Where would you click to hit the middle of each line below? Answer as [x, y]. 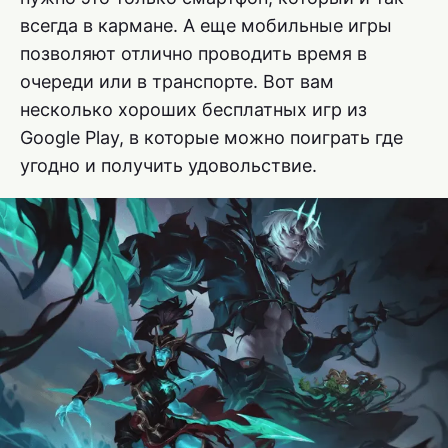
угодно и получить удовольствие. [168, 165]
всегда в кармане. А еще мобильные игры [206, 25]
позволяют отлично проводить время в [193, 53]
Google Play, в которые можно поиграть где [211, 137]
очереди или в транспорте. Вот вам [177, 81]
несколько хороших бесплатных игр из [193, 109]
